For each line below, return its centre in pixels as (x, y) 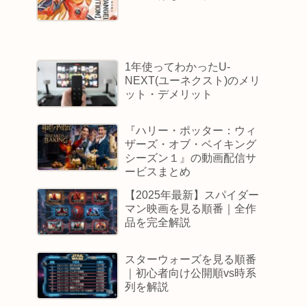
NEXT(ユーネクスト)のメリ (193, 81)
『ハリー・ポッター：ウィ (191, 131)
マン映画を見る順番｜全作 (191, 209)
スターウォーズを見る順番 (191, 259)
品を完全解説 (158, 223)
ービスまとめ (158, 172)
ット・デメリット (169, 95)
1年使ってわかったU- (178, 67)
